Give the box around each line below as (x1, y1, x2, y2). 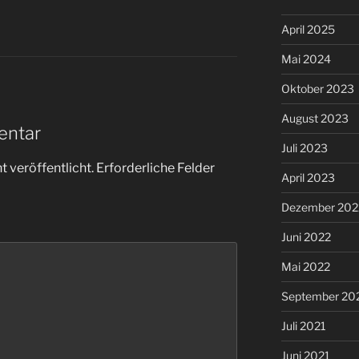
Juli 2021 (280, 319, 326, 333)
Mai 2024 (280, 52, 331, 67)
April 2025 (280, 22, 335, 37)
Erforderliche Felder (96, 159, 215, 175)
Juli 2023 (280, 141, 328, 155)
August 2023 (280, 111, 349, 126)
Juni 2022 (280, 230, 331, 244)
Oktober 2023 (280, 82, 354, 96)
